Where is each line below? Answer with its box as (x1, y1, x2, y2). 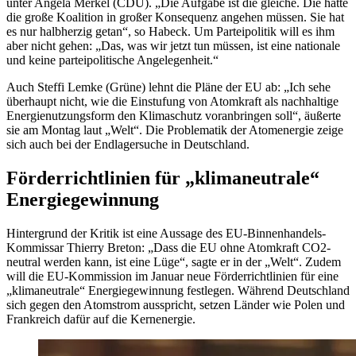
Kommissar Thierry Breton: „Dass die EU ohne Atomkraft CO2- (6, 240, 331, 254)
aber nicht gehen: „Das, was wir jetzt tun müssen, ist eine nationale (6, 38, 340, 52)
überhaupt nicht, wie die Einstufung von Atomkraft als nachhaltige (6, 94, 339, 108)
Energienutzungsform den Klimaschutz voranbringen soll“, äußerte (6, 108, 341, 122)
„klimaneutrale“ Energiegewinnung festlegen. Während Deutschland (6, 283, 350, 297)
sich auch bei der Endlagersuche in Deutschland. (6, 137, 250, 151)
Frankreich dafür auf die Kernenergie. (6, 311, 195, 326)
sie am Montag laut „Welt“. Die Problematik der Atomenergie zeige (6, 122, 343, 137)
